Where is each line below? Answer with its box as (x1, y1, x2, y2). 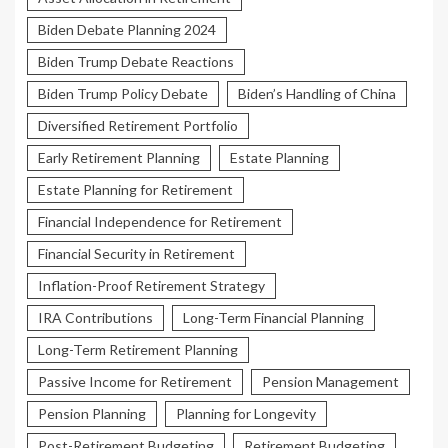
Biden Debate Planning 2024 (38, 21, 216, 39)
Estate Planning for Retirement (38, 181, 233, 199)
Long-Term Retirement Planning (38, 341, 238, 359)
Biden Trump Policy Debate (38, 85, 208, 103)
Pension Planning (38, 405, 146, 423)
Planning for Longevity (176, 405, 316, 423)
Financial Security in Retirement (38, 245, 235, 263)
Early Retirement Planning (38, 149, 200, 167)
